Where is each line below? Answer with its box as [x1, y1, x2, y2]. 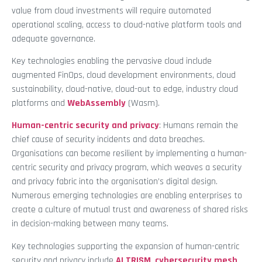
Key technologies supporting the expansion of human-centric [12, 240, 239, 253]
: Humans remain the [159, 119, 238, 132]
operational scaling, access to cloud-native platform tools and [12, 18, 242, 31]
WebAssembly [67, 97, 126, 110]
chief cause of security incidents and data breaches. [12, 133, 205, 146]
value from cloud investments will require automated [12, 4, 211, 17]
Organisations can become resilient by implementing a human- [12, 147, 247, 160]
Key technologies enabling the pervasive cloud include [12, 55, 212, 68]
